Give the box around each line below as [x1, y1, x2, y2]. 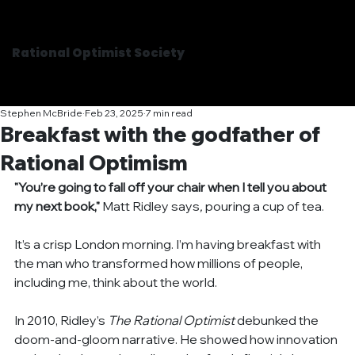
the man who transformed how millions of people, [14, 254, 306, 271]
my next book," [14, 197, 101, 214]
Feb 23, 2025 [85, 106, 144, 119]
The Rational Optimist [108, 311, 235, 328]
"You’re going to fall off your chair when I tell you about [14, 178, 330, 195]
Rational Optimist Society [12, 44, 185, 62]
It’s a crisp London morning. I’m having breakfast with [14, 235, 324, 252]
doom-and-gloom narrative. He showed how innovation [14, 330, 341, 347]
